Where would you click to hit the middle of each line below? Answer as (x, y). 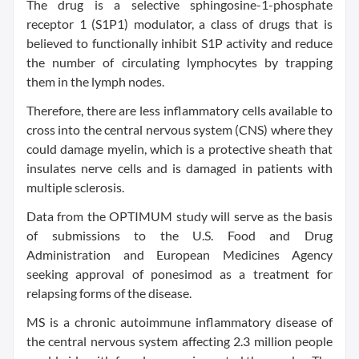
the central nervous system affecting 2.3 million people (179, 341)
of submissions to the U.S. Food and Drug (179, 235)
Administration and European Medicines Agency (179, 254)
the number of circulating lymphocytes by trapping (179, 62)
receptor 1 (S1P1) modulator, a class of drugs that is (179, 24)
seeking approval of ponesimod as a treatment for (179, 274)
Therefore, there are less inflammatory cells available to (179, 110)
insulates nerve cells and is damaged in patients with (179, 168)
